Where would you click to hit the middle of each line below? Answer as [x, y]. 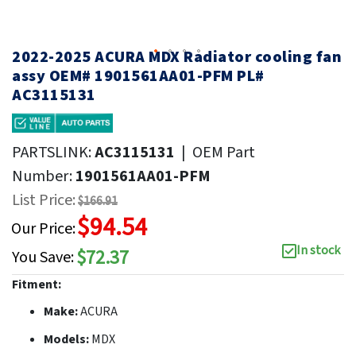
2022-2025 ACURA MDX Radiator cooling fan [177, 57]
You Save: [43, 258]
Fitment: [37, 284]
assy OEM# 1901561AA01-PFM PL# [138, 76]
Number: [44, 176]
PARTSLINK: [53, 152]
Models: [68, 339]
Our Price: [43, 228]
